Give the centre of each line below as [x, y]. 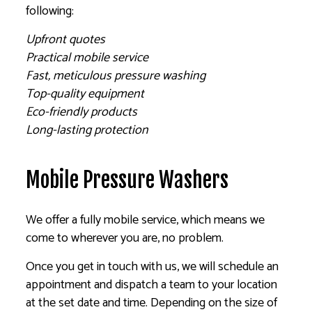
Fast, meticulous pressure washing [116, 76]
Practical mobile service [87, 57]
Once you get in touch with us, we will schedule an [153, 266]
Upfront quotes [66, 39]
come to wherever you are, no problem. [125, 238]
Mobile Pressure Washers [127, 180]
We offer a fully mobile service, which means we [146, 220]
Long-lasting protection [87, 130]
